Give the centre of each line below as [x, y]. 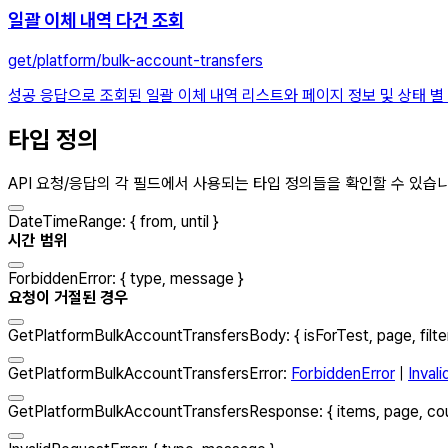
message [202, 278]
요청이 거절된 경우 [68, 297]
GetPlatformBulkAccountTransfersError [145, 373]
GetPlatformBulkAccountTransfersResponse [163, 411]
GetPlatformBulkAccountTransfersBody [147, 335]
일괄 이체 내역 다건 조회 [96, 21]
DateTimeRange [65, 221]
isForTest [336, 335]
